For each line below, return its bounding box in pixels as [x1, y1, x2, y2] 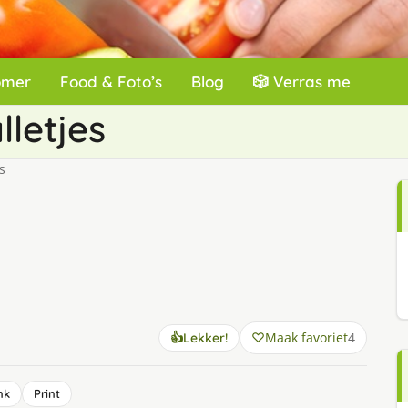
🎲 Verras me [253, 72, 351, 91]
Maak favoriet [264, 329, 348, 346]
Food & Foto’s [60, 72, 162, 91]
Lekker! [182, 330, 228, 346]
